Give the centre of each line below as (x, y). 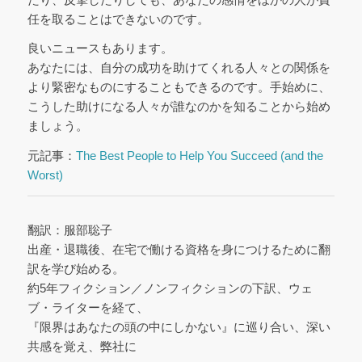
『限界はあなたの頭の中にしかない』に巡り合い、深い (179, 326)
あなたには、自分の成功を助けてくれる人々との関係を (179, 68)
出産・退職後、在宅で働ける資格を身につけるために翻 (179, 249)
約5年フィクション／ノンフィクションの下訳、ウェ (170, 288)
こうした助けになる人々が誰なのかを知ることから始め (179, 107)
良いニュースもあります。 (100, 48)
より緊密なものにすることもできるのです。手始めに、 (179, 87)
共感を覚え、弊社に (82, 346)
